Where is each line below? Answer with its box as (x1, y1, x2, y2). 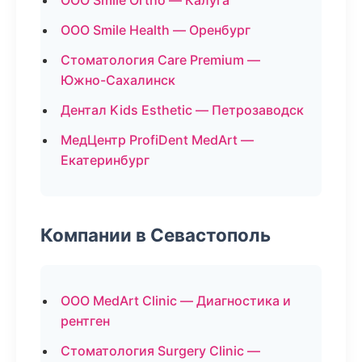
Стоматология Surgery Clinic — (61, 343, 260, 359)
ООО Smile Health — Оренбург (61, 22, 250, 38)
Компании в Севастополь (40, 224, 271, 246)
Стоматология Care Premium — (61, 52, 260, 68)
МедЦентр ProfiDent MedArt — (61, 132, 254, 148)
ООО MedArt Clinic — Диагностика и (61, 293, 291, 309)
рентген (61, 313, 110, 329)
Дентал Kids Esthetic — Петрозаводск (61, 102, 304, 118)
